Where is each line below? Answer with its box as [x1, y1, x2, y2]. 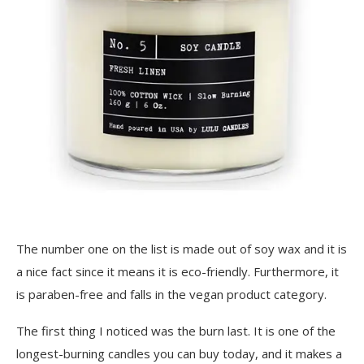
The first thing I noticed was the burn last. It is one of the [16, 323, 336, 339]
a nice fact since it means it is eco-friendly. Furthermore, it [16, 263, 339, 279]
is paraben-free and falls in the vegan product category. [16, 286, 327, 302]
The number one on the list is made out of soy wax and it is [16, 240, 347, 257]
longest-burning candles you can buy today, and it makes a [16, 345, 342, 362]
